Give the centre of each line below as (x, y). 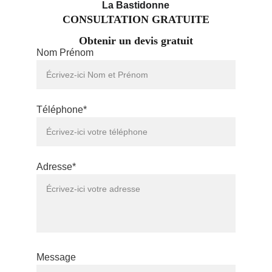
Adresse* (56, 167)
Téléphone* (62, 110)
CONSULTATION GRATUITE (136, 19)
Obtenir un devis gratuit (136, 41)
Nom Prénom (65, 53)
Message (56, 257)
